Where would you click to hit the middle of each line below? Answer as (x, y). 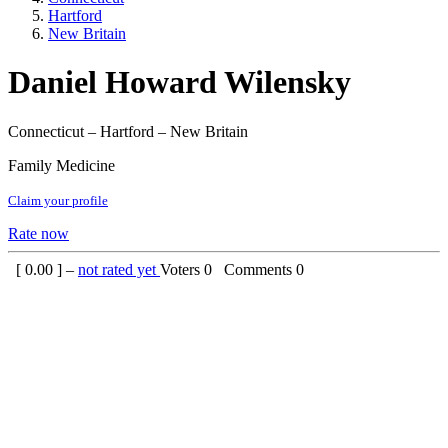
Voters (182, 269)
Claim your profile (58, 200)
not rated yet (119, 269)
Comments (256, 269)
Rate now (38, 233)
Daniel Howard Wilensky (179, 82)
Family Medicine (61, 165)
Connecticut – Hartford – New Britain (128, 131)
